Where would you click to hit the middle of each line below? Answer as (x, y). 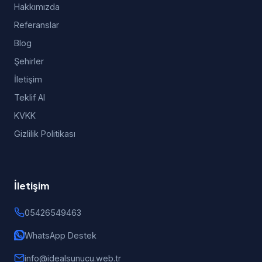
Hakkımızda (37, 7)
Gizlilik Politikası (45, 134)
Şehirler (29, 61)
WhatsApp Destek (61, 235)
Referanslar (37, 25)
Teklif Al (30, 97)
